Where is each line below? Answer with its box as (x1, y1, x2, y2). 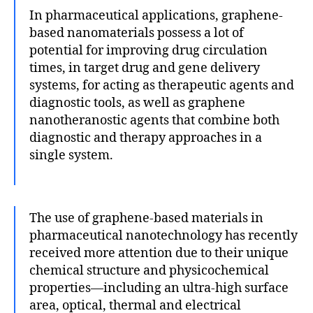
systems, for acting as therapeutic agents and (29, 77, 294, 94)
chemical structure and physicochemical (29, 262, 269, 279)
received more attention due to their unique (29, 245, 289, 261)
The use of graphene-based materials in (29, 210, 263, 226)
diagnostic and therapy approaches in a (29, 129, 262, 146)
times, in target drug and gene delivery (29, 59, 260, 76)
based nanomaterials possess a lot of (29, 24, 244, 41)
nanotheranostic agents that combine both (29, 112, 279, 129)
